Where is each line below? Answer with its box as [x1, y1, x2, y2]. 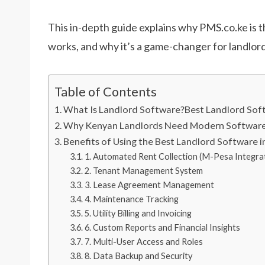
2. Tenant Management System [84, 166, 203, 176]
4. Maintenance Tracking [84, 194, 179, 204]
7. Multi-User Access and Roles [84, 237, 203, 247]
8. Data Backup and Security [84, 251, 192, 261]
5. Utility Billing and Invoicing [84, 208, 192, 218]
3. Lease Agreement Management [84, 180, 214, 190]
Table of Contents [54, 83, 157, 99]
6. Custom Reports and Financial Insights [84, 222, 240, 232]
